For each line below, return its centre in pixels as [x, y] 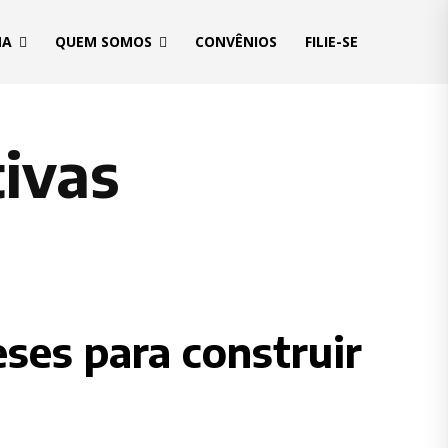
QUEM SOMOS [103, 42]
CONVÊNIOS [236, 42]
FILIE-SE [331, 42]
